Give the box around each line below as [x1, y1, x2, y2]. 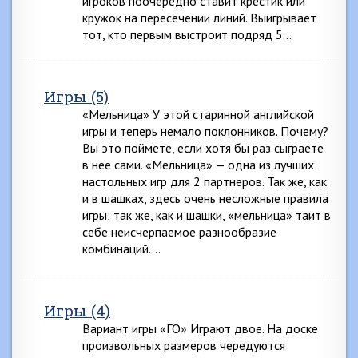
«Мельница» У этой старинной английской [82, 106, 314, 122]
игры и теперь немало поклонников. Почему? [82, 123, 328, 139]
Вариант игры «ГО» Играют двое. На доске [82, 320, 318, 336]
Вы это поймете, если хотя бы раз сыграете [82, 140, 324, 156]
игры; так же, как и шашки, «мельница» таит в [82, 207, 331, 223]
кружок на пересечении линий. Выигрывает [82, 10, 316, 26]
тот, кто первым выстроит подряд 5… [82, 26, 292, 42]
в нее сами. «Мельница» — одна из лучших [82, 157, 314, 173]
